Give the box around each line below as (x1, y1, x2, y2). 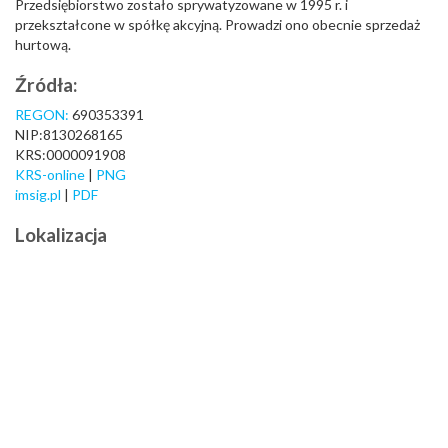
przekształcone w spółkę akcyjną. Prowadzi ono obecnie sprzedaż (15, 16, 420, 33)
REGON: (15, 106, 69, 123)
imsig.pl (15, 186, 64, 203)
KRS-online (15, 166, 85, 183)
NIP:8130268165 (15, 126, 123, 143)
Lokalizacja (15, 223, 107, 246)
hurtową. (15, 36, 71, 53)
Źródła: (15, 73, 78, 96)
